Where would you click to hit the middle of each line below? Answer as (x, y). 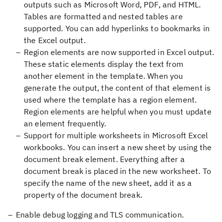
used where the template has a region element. (111, 100)
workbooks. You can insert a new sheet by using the (118, 147)
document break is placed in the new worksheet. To (117, 171)
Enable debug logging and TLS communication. (100, 215)
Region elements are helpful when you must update (118, 111)
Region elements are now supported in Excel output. (119, 52)
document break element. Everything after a (104, 159)
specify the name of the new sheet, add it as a (108, 183)
